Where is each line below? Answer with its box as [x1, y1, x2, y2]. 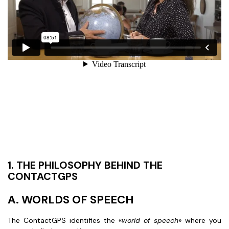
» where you [178, 216, 221, 225]
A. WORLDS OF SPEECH [8, 192, 134, 207]
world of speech [122, 216, 178, 225]
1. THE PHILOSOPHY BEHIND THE [8, 158, 163, 172]
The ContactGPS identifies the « [8, 216, 122, 225]
